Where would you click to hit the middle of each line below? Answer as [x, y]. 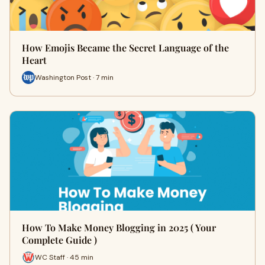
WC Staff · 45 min [64, 257]
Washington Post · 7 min [74, 77]
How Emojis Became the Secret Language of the [125, 48]
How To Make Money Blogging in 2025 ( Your [119, 228]
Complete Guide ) [59, 240]
